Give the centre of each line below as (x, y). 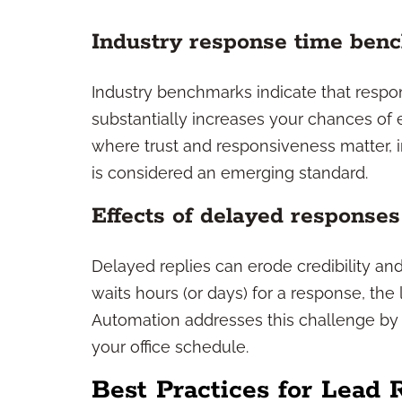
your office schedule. (170, 347)
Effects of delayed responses (246, 216)
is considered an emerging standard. (230, 173)
